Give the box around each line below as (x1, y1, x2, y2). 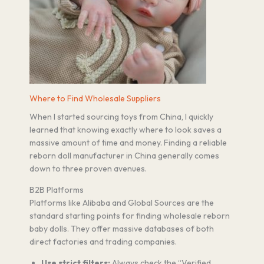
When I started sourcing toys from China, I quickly (29, 111, 213, 123)
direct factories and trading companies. (29, 236, 177, 247)
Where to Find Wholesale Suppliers (29, 93, 161, 104)
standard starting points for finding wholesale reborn (29, 210, 230, 222)
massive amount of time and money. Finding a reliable (29, 137, 227, 148)
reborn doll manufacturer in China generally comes (29, 150, 219, 161)
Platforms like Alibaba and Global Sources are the (29, 197, 214, 209)
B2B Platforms (29, 184, 84, 196)
